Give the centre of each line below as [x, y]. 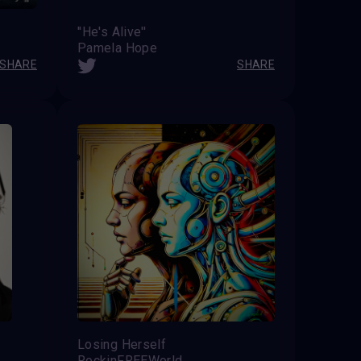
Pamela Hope [117, 48]
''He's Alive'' [112, 31]
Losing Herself [122, 344]
